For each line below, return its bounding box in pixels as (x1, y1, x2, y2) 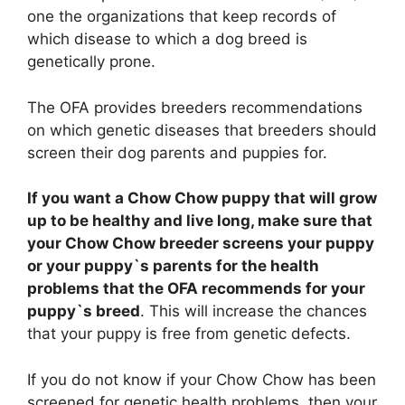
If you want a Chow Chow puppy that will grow (27, 189, 377, 208)
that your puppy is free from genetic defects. (27, 325, 351, 344)
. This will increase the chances (140, 302, 367, 321)
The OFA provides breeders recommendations (27, 98, 363, 117)
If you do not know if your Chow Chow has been (27, 370, 376, 389)
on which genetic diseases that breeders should (27, 120, 377, 139)
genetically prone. (27, 52, 155, 71)
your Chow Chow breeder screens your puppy (27, 234, 374, 253)
